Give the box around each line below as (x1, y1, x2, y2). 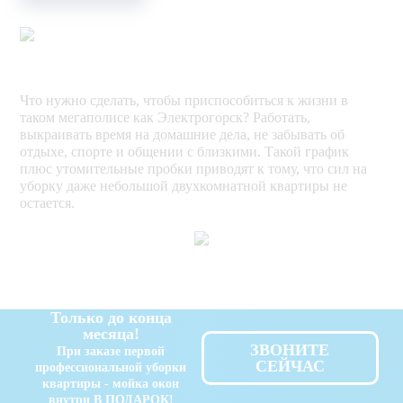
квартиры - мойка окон (42, 377, 180, 391)
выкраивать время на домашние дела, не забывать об (20, 126, 345, 142)
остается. (20, 194, 76, 210)
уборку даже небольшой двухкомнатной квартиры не (20, 177, 348, 193)
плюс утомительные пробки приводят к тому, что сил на (20, 160, 368, 176)
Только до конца (49, 309, 172, 327)
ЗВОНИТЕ (250, 341, 330, 360)
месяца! (82, 325, 139, 344)
